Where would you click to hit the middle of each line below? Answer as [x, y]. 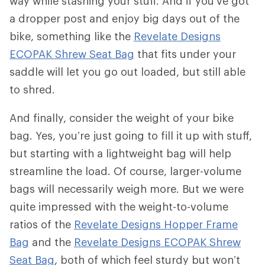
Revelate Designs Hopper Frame [156, 224]
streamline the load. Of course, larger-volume [125, 171]
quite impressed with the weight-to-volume [119, 207]
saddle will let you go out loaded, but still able [127, 72]
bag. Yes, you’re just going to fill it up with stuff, [131, 136]
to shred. [32, 90]
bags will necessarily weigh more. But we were [127, 189]
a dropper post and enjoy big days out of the [125, 19]
